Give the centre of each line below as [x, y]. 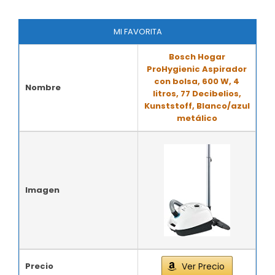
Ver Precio [203, 266]
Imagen [42, 190]
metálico [197, 118]
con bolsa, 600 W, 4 [197, 81]
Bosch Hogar [197, 57]
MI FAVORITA [137, 32]
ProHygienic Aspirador [197, 69]
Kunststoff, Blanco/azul [197, 106]
